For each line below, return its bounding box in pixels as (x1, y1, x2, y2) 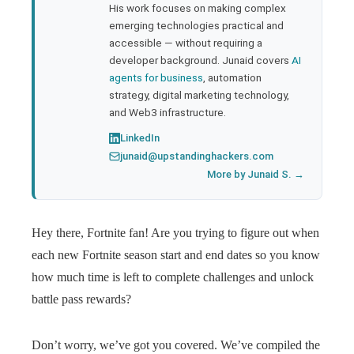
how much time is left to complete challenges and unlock (32, 270, 314, 284)
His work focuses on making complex (109, 2, 286, 14)
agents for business (109, 71, 203, 84)
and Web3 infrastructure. (109, 106, 226, 119)
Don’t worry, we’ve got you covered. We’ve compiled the (32, 338, 320, 352)
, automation (203, 71, 262, 84)
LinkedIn (120, 132, 160, 144)
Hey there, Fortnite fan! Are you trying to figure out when (32, 226, 319, 239)
